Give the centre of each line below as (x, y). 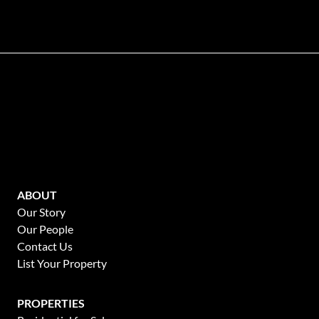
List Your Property (62, 263)
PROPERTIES (51, 303)
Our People (45, 229)
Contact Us (45, 246)
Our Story (41, 211)
